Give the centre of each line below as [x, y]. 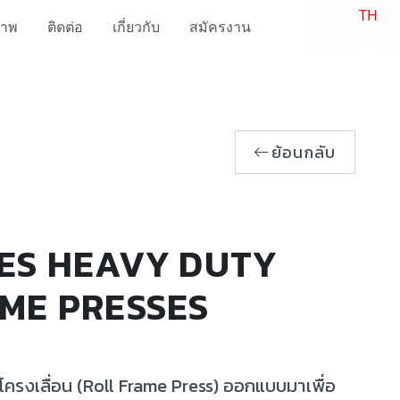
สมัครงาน [221, 27]
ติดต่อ [66, 27]
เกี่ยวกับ [137, 27]
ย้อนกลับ [304, 152]
